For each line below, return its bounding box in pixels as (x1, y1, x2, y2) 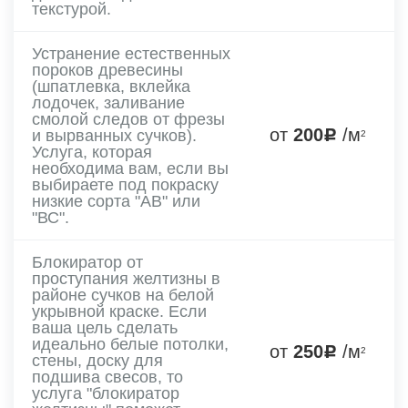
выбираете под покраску (32, 175, 219, 194)
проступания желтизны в (32, 269, 220, 288)
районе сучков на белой (32, 285, 214, 304)
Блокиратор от (32, 252, 143, 271)
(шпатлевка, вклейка (32, 76, 190, 96)
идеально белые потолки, (32, 334, 229, 353)
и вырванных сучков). (32, 126, 197, 145)
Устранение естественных (32, 44, 230, 63)
